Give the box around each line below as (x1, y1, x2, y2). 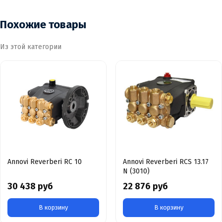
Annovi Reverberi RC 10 (7, 158, 82, 166)
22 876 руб (123, 181, 168, 192)
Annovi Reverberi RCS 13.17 (123, 158, 209, 166)
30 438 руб (7, 181, 53, 192)
